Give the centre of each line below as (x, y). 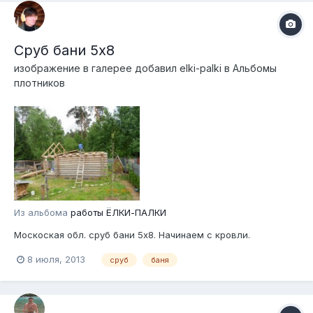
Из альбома (42, 213)
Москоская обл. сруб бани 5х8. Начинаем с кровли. (132, 235)
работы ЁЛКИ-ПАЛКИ (118, 213)
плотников (39, 83)
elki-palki (201, 68)
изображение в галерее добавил (97, 68)
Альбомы (255, 68)
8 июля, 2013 (56, 259)
